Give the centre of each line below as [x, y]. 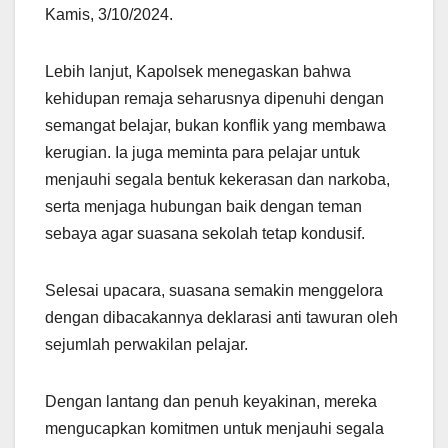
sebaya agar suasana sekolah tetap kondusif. [205, 233]
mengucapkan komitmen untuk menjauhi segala [214, 428]
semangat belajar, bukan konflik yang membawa [215, 125]
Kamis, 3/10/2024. [109, 14]
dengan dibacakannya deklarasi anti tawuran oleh [221, 317]
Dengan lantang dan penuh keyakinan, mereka [211, 401]
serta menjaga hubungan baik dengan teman [203, 206]
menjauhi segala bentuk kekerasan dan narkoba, [217, 179]
